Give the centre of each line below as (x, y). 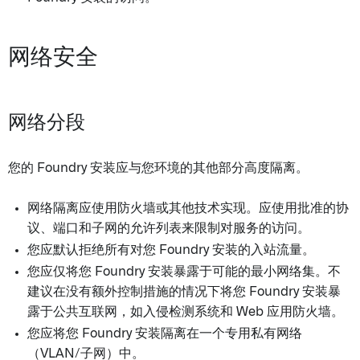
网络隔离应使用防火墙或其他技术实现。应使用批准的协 (188, 208)
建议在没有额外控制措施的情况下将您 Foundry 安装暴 (184, 292)
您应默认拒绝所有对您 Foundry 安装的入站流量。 (171, 250)
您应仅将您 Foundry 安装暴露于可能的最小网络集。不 (184, 272)
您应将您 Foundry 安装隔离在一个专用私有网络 (165, 333)
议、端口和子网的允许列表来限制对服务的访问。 (169, 228)
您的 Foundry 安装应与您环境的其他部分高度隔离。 (158, 168)
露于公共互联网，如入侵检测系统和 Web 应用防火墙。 (186, 312)
